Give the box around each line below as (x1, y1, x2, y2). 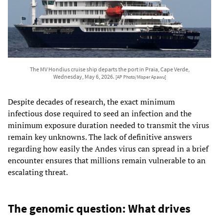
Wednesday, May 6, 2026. (53, 73, 115, 81)
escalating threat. (8, 167, 68, 178)
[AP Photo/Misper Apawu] (115, 74, 166, 81)
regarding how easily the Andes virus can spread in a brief (8, 143, 208, 154)
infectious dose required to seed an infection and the (8, 108, 192, 119)
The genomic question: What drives (8, 201, 191, 217)
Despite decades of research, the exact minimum (8, 96, 175, 108)
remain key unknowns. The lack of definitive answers (8, 131, 192, 143)
